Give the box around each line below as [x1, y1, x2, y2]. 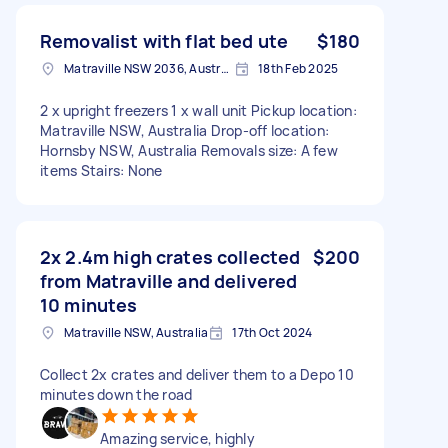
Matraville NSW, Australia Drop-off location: [40, 120, 329, 140]
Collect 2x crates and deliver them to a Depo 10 [40, 364, 354, 384]
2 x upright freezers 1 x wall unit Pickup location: [40, 100, 357, 120]
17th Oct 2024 [232, 323, 313, 341]
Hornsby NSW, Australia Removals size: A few [40, 140, 338, 160]
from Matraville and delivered [40, 268, 298, 293]
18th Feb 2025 [258, 59, 339, 77]
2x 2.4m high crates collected [40, 244, 301, 269]
